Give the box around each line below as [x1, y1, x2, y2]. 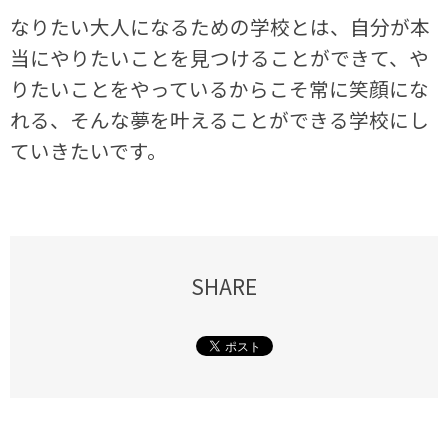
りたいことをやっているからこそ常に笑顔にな [10, 74, 430, 104]
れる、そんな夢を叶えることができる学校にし [10, 105, 430, 135]
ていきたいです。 [10, 136, 168, 166]
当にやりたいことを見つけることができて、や [10, 43, 430, 73]
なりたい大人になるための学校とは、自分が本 [10, 12, 431, 42]
